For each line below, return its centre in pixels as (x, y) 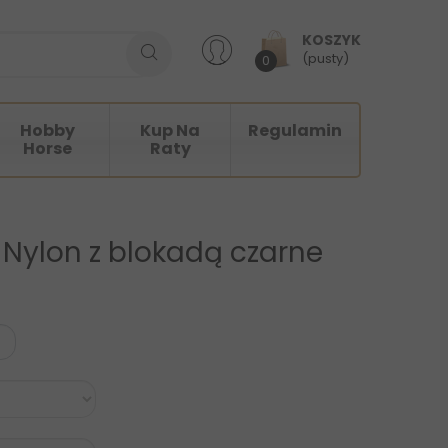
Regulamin (295, 131)
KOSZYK (331, 40)
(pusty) (325, 58)
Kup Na (170, 131)
